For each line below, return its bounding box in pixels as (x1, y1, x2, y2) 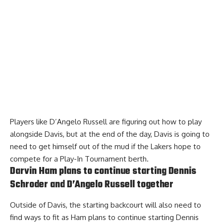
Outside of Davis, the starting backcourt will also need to (10, 200, 201, 210)
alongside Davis (10, 129, 63, 139)
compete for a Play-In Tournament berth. (10, 154, 149, 164)
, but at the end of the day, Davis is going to (63, 129, 210, 139)
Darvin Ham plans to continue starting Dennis (10, 164, 196, 179)
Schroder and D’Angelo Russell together (10, 177, 173, 193)
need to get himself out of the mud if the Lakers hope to (10, 142, 201, 152)
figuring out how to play (122, 117, 202, 127)
